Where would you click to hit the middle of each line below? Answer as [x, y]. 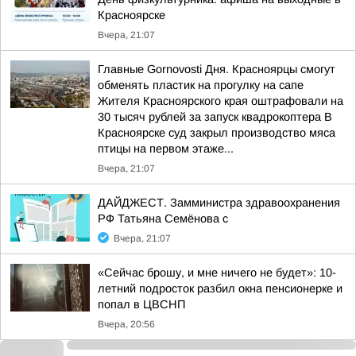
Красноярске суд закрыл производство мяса [217, 133]
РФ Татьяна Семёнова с [163, 219]
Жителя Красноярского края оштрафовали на [221, 101]
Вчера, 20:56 [126, 324]
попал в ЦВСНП [141, 304]
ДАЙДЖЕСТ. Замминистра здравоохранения [219, 203]
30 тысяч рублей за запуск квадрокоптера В [215, 117]
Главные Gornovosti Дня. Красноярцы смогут [217, 69]
